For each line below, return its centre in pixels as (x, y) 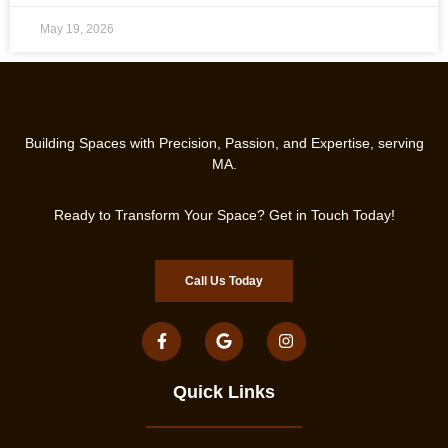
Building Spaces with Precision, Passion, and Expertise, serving (224, 143)
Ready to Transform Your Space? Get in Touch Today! (224, 214)
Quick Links (224, 391)
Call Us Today (224, 281)
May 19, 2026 (77, 29)
